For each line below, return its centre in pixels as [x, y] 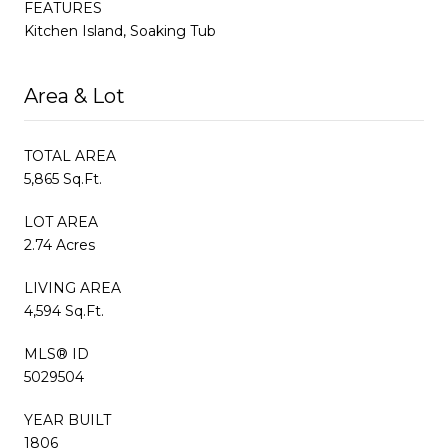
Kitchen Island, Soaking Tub [120, 30]
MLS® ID [56, 353]
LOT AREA [61, 221]
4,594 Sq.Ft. [64, 310]
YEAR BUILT [67, 419]
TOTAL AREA [70, 155]
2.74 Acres [59, 244]
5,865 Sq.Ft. [63, 178]
